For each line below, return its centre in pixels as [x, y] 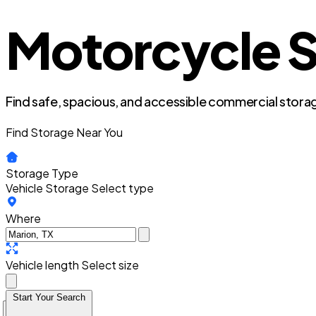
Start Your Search [49, 297]
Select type [122, 188]
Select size [110, 265]
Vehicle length [42, 265]
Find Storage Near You [64, 132]
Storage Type [42, 173]
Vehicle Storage [47, 188]
